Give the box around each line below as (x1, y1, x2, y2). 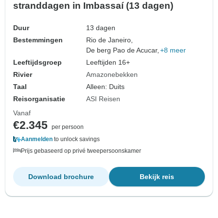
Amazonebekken (86, 70, 138, 78)
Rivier (13, 70, 32, 78)
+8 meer (160, 46, 186, 54)
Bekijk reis (140, 172, 174, 181)
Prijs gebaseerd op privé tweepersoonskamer (21, 147, 141, 154)
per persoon (52, 123, 84, 130)
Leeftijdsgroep (13, 58, 62, 66)
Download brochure (28, 172, 94, 181)
